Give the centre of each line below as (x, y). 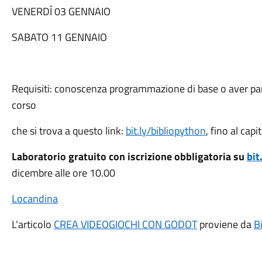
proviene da (225, 224)
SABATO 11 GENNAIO (59, 37)
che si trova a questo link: (68, 131)
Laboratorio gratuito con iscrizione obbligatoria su (129, 156)
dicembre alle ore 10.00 (63, 173)
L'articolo (32, 224)
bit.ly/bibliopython (166, 131)
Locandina (35, 199)
